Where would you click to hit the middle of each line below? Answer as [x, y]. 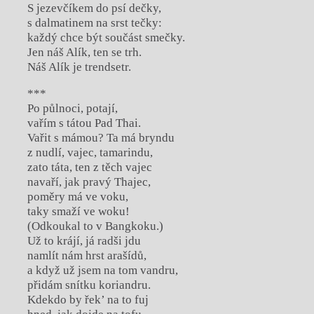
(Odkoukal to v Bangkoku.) [95, 226]
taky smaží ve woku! [78, 211]
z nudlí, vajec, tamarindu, [90, 152]
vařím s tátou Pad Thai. [84, 123]
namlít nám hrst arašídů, [87, 255]
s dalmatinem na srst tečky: [94, 22]
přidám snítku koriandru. [89, 285]
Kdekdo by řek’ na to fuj [88, 299]
